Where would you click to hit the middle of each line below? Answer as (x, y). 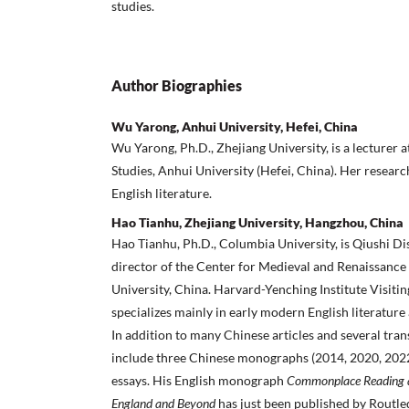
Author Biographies (177, 85)
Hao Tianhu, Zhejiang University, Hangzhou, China (257, 222)
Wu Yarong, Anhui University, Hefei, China (235, 126)
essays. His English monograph (199, 380)
